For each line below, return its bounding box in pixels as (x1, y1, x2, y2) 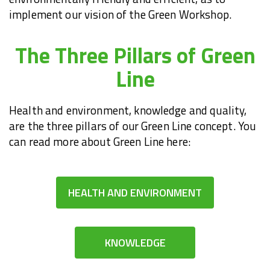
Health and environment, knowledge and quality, (9, 102, 247, 119)
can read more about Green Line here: (9, 133, 191, 151)
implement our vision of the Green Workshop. (9, 6, 232, 24)
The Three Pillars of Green (14, 39, 256, 72)
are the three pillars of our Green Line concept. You (9, 118, 256, 135)
